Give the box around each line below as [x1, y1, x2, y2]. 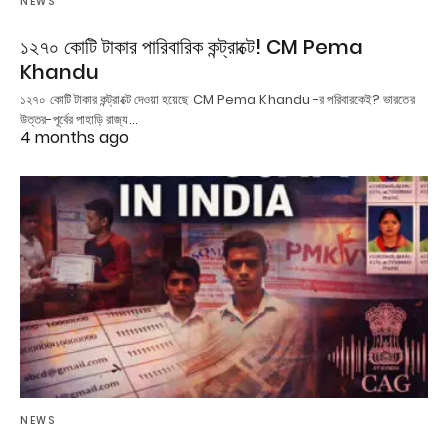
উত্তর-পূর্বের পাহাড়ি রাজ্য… [20, 110, 138, 130]
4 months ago [20, 126, 129, 150]
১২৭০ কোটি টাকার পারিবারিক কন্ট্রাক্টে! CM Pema [20, 33, 363, 62]
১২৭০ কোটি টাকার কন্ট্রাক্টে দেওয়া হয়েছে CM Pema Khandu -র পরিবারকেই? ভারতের [20, 90, 415, 110]
